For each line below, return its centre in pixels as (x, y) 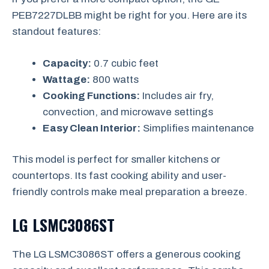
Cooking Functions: (91, 95)
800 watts (114, 79)
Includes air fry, (177, 95)
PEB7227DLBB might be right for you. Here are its (129, 15)
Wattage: (66, 79)
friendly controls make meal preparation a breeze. (130, 192)
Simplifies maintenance (197, 128)
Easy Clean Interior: (92, 128)
